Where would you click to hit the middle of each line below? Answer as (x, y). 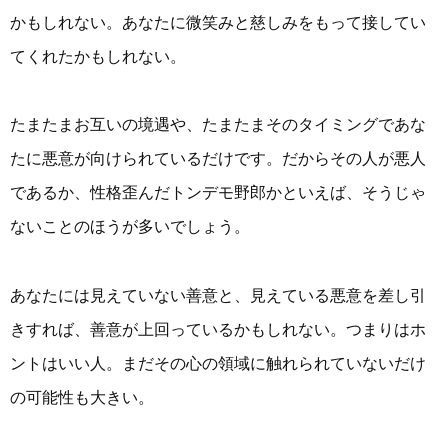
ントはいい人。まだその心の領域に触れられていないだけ (218, 363)
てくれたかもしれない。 (98, 57)
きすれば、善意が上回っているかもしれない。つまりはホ (218, 329)
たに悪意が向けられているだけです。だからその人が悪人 (218, 159)
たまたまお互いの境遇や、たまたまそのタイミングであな (218, 125)
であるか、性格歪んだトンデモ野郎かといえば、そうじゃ (218, 193)
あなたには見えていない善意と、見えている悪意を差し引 (218, 295)
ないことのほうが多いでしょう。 (130, 227)
